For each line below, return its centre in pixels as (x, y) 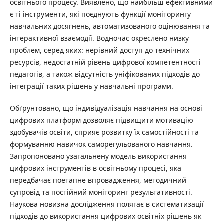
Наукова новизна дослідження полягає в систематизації (107, 204)
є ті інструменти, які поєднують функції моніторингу (100, 14)
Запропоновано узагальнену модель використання (98, 156)
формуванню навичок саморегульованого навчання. (101, 144)
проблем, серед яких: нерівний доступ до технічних (99, 50)
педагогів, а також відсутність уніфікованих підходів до (105, 74)
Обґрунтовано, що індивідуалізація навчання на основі (106, 108)
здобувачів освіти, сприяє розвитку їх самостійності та (104, 132)
